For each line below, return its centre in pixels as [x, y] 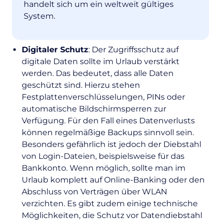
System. [39, 16]
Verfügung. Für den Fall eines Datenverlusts [108, 121]
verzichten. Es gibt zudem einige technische [110, 204]
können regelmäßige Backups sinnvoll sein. [108, 133]
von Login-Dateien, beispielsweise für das [103, 156]
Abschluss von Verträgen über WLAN [94, 192]
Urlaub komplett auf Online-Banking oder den [113, 180]
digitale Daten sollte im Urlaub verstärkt [101, 62]
